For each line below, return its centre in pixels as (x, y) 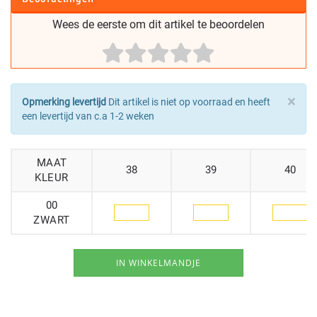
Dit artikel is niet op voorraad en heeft (188, 102)
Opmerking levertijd (64, 102)
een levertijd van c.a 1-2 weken (88, 116)
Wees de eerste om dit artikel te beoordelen (158, 24)
